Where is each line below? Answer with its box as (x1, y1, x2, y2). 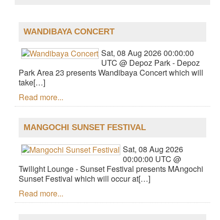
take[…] (19, 77, 45, 88)
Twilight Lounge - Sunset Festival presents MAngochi (19, 163, 203, 174)
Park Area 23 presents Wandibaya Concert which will (19, 67, 203, 79)
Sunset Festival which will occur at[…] (19, 172, 150, 184)
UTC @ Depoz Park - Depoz (101, 57, 200, 69)
